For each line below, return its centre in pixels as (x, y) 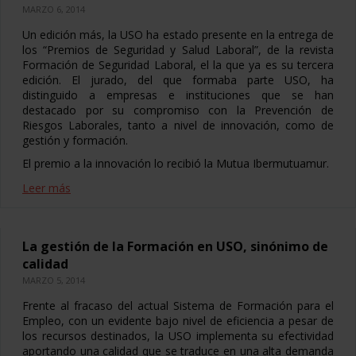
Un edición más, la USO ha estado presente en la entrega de (178, 35)
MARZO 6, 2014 (54, 9)
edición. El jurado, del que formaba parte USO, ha (178, 80)
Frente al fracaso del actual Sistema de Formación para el (178, 306)
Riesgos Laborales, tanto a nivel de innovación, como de (178, 125)
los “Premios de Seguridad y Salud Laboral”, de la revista (178, 50)
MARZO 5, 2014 (54, 280)
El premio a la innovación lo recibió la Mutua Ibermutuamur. (176, 163)
